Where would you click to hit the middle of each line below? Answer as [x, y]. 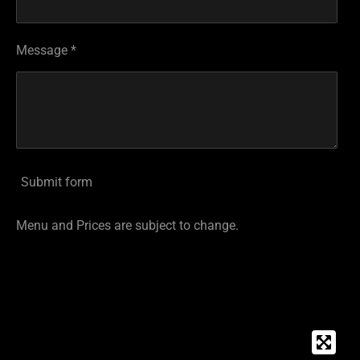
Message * [46, 51]
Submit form [57, 182]
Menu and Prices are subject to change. [129, 226]
